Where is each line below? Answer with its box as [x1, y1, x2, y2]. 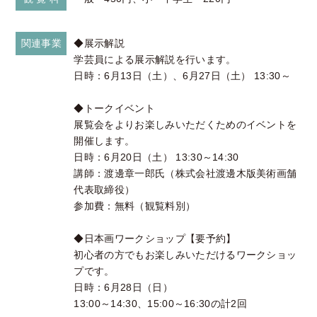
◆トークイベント [74, 103, 155, 115]
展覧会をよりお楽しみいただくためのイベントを [74, 119, 297, 131]
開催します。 [74, 135, 135, 147]
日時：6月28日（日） [74, 282, 173, 294]
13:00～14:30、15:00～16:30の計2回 [74, 298, 248, 310]
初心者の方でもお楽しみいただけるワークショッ [74, 249, 297, 261]
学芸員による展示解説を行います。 [74, 54, 236, 66]
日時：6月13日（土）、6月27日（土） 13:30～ [74, 70, 292, 82]
